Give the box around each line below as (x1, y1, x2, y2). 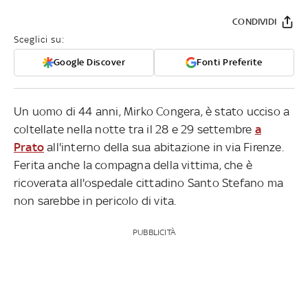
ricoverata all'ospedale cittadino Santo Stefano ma (14, 175, 284, 190)
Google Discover (53, 56, 126, 67)
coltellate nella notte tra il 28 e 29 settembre (14, 122, 255, 136)
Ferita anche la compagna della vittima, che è (14, 157, 253, 172)
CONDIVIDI (232, 16, 276, 27)
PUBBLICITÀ (132, 227, 175, 237)
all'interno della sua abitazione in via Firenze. (44, 140, 284, 154)
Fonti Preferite (197, 56, 263, 67)
